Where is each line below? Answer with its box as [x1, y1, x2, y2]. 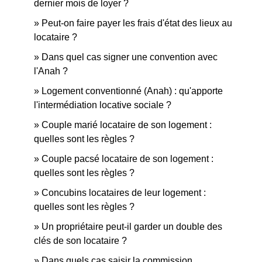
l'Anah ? [34, 65, 68, 76]
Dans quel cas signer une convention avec [42, 51, 218, 62]
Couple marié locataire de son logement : [42, 119, 212, 130]
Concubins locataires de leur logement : [42, 187, 206, 198]
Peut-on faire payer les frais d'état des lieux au [42, 18, 232, 28]
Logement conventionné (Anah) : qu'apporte [42, 85, 223, 96]
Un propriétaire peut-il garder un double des [42, 221, 222, 232]
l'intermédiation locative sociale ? [34, 99, 171, 110]
